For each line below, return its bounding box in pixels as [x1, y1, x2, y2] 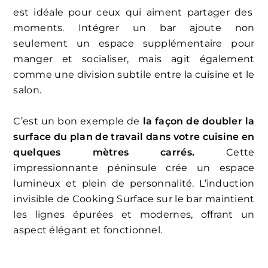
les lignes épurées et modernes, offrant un [13, 208, 255, 220]
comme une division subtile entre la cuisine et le [13, 68, 255, 80]
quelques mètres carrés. [13, 146, 195, 158]
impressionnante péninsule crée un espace [13, 162, 255, 173]
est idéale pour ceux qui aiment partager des [13, 6, 252, 18]
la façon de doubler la [142, 115, 255, 127]
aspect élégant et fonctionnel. [13, 224, 163, 236]
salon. [13, 84, 42, 96]
